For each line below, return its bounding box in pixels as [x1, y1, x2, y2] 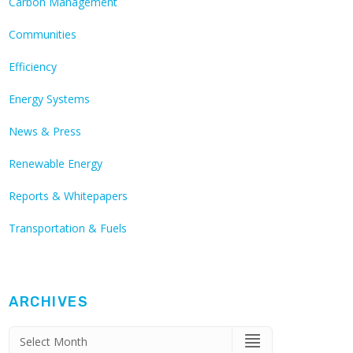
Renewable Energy [9, 156, 102, 172]
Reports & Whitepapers [9, 188, 128, 204]
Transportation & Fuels [9, 221, 127, 236]
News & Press [9, 124, 81, 139]
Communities [9, 27, 76, 43]
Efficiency [9, 59, 57, 75]
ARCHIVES [9, 293, 88, 311]
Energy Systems [9, 91, 90, 107]
